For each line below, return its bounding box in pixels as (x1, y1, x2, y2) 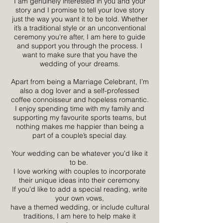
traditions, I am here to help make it (23, 212, 136, 221)
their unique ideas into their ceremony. (19, 176, 140, 185)
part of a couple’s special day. (32, 131, 127, 140)
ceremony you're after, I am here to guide (14, 32, 145, 41)
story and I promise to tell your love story (15, 5, 144, 14)
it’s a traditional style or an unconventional (13, 23, 146, 32)
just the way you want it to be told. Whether (11, 14, 148, 23)
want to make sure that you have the (22, 50, 137, 59)
